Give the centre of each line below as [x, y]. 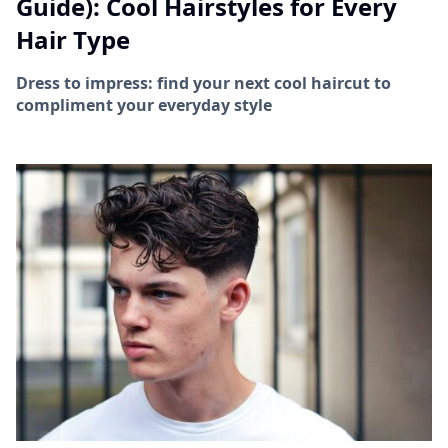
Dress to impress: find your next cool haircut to [203, 83]
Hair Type [73, 40]
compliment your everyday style [144, 105]
